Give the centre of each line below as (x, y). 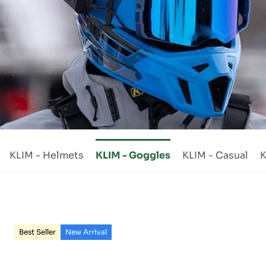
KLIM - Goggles (133, 155)
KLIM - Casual (215, 155)
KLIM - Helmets (47, 155)
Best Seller (37, 232)
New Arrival (86, 232)
